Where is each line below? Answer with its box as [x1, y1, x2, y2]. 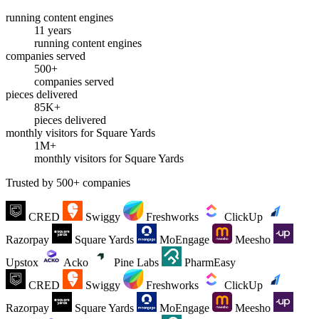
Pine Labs [114, 256, 159, 268]
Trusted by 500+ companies [6, 176, 130, 189]
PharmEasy [184, 256, 236, 268]
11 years [34, 23, 71, 36]
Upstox [6, 256, 38, 268]
